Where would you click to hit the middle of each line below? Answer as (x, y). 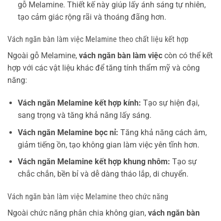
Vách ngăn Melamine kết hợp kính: (79, 103)
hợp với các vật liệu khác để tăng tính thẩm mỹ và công (104, 68)
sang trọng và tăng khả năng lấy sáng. (84, 115)
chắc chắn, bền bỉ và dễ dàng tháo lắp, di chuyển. (103, 174)
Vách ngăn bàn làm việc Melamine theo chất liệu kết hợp (98, 39)
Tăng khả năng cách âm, (162, 132)
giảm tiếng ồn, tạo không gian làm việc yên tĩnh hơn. (108, 145)
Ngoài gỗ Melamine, (43, 56)
